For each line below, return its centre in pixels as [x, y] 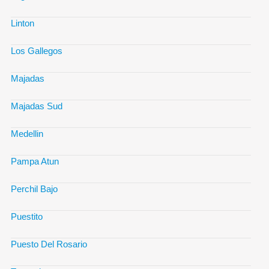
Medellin [27, 133]
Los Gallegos [37, 50]
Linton [23, 23]
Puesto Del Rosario [49, 244]
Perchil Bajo [34, 189]
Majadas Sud [37, 106]
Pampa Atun [35, 161]
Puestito [27, 216]
